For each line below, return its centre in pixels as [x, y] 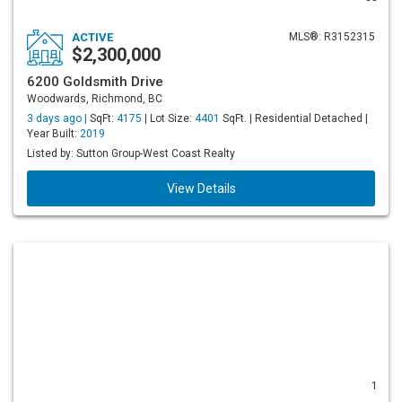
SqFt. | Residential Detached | [294, 118]
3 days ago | [58, 118]
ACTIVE [92, 37]
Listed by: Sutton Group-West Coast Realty [131, 153]
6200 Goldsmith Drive [95, 82]
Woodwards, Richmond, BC [95, 99]
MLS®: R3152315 [332, 37]
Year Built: [53, 134]
